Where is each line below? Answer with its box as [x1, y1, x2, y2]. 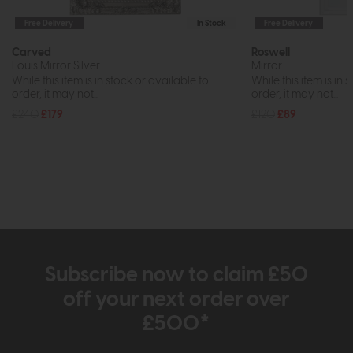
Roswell [251, 46, 290, 59]
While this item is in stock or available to [12, 74, 209, 87]
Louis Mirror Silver [12, 60, 100, 72]
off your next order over [63, 289, 290, 310]
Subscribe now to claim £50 [45, 265, 308, 286]
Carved [12, 46, 51, 59]
